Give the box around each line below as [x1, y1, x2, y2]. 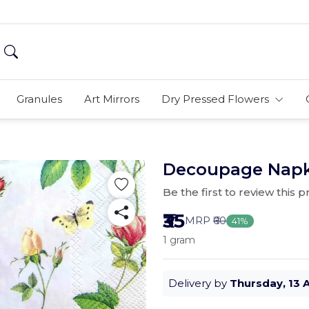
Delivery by [168, 277, 230, 290]
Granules [16, 92, 62, 106]
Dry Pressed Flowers [161, 92, 272, 106]
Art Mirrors [83, 92, 139, 106]
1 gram [163, 234, 195, 246]
